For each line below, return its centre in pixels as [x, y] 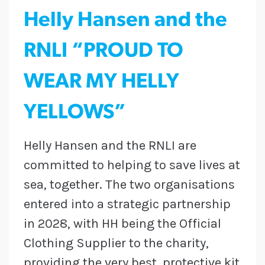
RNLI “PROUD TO [104, 52]
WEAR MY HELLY [101, 83]
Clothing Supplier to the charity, [116, 243]
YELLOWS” [75, 114]
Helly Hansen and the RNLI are [110, 146]
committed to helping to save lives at [132, 165]
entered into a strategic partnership [127, 204]
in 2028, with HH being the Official [122, 224]
